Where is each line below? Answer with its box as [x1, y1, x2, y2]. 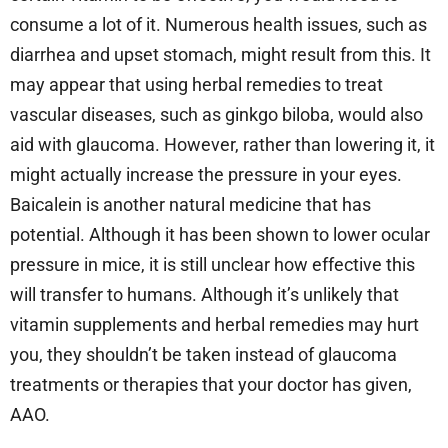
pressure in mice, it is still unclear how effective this [10, 254, 415, 276]
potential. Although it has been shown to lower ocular [10, 224, 430, 246]
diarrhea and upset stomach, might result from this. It [10, 44, 431, 66]
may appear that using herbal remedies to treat [10, 74, 383, 96]
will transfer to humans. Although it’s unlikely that [10, 284, 399, 306]
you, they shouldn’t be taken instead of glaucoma [10, 344, 397, 366]
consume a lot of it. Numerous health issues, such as [10, 14, 427, 36]
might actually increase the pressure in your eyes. [10, 164, 402, 186]
